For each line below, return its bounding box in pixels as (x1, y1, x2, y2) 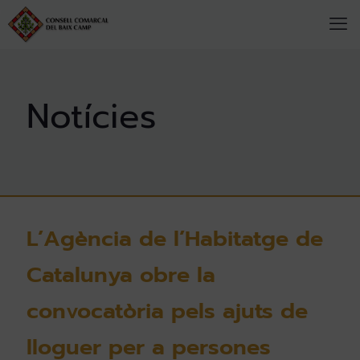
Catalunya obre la (27, 259, 215, 291)
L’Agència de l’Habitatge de (27, 223, 323, 255)
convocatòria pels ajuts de (27, 295, 308, 327)
